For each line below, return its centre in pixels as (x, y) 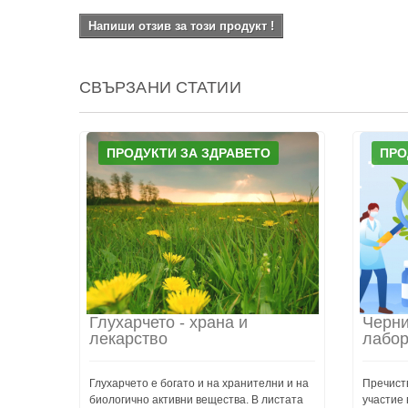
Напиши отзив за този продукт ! (181, 26)
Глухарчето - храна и (168, 322)
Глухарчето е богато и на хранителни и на (199, 383)
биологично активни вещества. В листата (196, 400)
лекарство (128, 339)
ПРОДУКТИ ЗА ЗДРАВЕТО (189, 153)
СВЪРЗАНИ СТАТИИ (160, 87)
